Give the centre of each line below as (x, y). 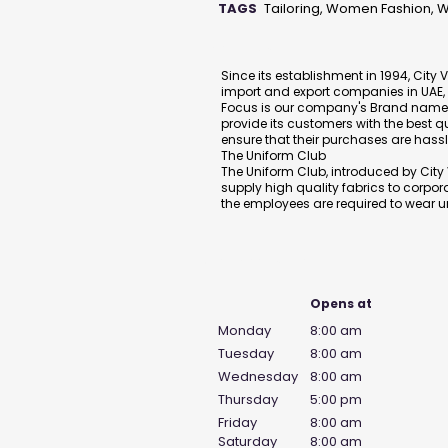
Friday (237, 423)
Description (240, 48)
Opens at (341, 304)
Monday (244, 331)
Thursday (248, 400)
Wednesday (258, 377)
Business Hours (251, 261)
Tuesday (246, 354)
